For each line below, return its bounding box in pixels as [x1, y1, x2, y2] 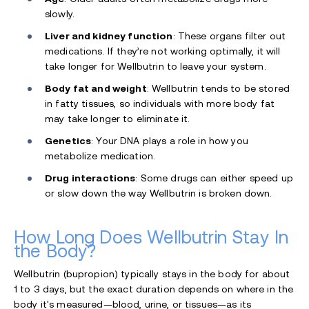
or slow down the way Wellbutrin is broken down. [45, 187, 272, 199]
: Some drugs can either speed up [135, 172, 293, 183]
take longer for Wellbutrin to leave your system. [45, 60, 266, 72]
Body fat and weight [45, 82, 147, 94]
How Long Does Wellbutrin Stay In [14, 227, 289, 247]
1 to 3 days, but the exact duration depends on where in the [14, 283, 294, 295]
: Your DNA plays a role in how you [91, 134, 248, 146]
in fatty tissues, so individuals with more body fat [45, 97, 275, 109]
